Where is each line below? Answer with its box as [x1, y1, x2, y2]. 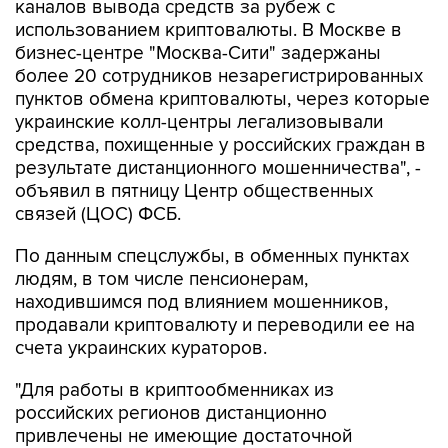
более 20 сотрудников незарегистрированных [15, 23, 423, 46]
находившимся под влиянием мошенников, [15, 249, 388, 272]
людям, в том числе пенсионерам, [15, 226, 308, 249]
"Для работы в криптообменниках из [15, 337, 334, 360]
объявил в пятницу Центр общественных [15, 138, 373, 161]
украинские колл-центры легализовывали [15, 69, 383, 92]
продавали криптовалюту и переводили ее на [15, 272, 415, 295]
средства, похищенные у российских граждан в [15, 92, 426, 115]
